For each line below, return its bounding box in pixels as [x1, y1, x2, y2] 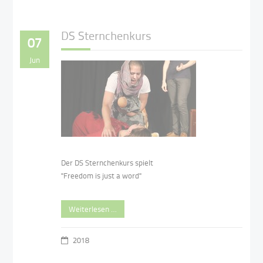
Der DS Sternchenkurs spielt [61, 157, 154, 168]
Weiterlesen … [69, 204, 117, 214]
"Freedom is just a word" [61, 170, 142, 181]
